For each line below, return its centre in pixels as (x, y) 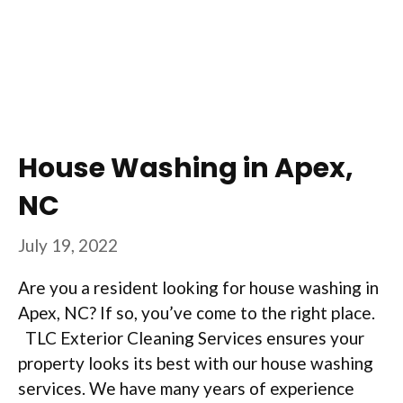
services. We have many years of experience (186, 389)
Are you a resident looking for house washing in (198, 288)
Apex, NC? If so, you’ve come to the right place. (198, 313)
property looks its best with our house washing (196, 363)
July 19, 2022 (68, 246)
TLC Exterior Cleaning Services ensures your (191, 338)
